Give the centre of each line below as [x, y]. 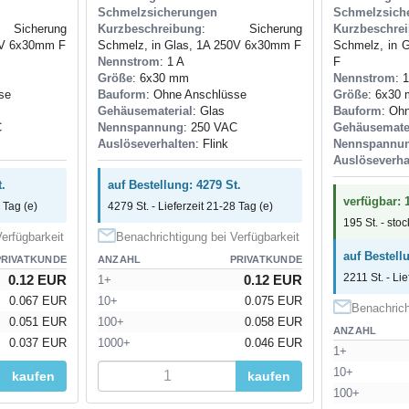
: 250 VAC [210, 127]
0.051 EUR [38, 321]
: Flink [212, 143]
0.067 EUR [38, 300]
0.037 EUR [38, 342]
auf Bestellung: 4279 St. [174, 184]
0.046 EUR [273, 342]
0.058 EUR [273, 321]
